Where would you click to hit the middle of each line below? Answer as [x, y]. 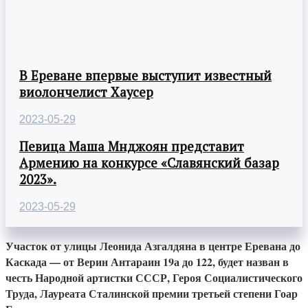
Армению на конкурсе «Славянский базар [149, 163]
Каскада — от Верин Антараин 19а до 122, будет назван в [147, 261]
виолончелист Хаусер [86, 92]
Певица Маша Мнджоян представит [132, 147]
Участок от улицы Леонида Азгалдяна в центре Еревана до [153, 245]
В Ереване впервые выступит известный [145, 75]
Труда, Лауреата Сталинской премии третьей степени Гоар [152, 293]
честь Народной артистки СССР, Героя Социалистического [154, 277]
